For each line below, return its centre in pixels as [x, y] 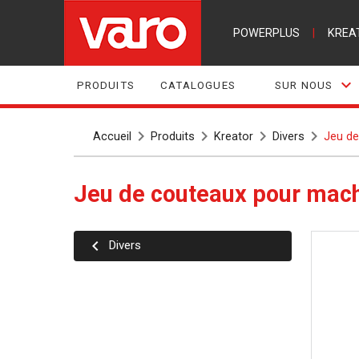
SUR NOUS [304, 85]
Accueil [112, 136]
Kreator [233, 136]
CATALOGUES [198, 85]
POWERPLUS [266, 33]
